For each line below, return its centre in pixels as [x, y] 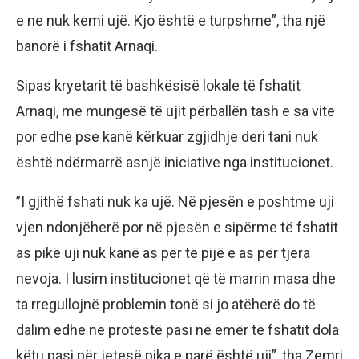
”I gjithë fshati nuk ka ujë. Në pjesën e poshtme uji [175, 202]
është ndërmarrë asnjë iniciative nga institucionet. [175, 163]
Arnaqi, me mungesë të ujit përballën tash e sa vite [175, 111]
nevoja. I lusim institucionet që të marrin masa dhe [176, 279]
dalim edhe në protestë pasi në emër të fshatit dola [177, 330]
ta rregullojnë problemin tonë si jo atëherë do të [166, 305]
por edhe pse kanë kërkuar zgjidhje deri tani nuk [167, 137]
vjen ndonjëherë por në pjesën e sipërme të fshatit [177, 228]
